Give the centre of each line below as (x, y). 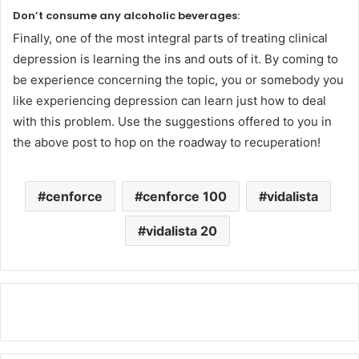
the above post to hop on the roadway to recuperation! (167, 142)
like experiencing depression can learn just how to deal (169, 101)
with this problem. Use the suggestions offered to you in (172, 121)
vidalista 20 (182, 231)
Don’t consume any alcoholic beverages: (126, 15)
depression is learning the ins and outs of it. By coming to (175, 59)
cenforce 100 (184, 196)
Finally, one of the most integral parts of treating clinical (170, 38)
